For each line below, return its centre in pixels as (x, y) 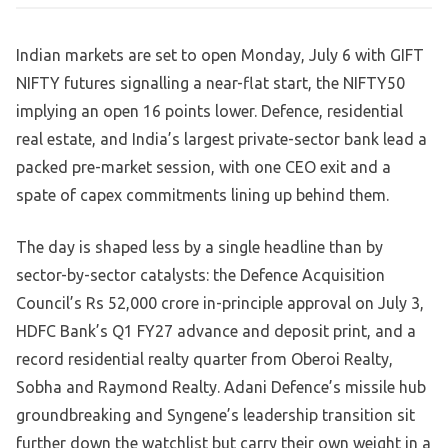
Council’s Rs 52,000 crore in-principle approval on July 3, (220, 303)
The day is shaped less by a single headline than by (199, 247)
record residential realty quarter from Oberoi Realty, (204, 359)
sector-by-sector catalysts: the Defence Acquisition (200, 275)
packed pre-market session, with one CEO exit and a (203, 167)
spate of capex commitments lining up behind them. (202, 195)
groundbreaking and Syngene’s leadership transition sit (215, 415)
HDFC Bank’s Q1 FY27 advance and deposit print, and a (216, 331)
